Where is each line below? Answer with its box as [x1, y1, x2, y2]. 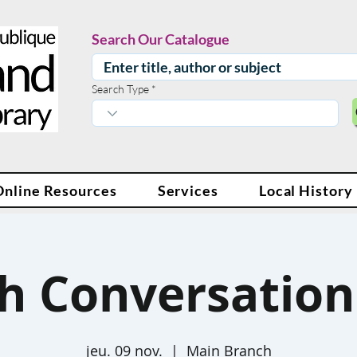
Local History [258, 181, 353, 199]
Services [157, 181, 218, 199]
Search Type [92, 82, 149, 96]
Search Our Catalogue [92, 30, 229, 48]
